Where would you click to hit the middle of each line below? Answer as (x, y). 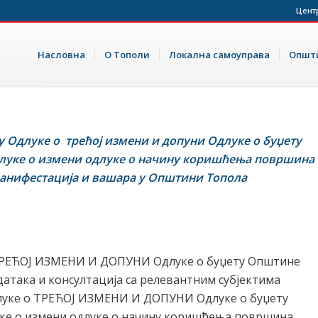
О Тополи (127, 55)
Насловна (61, 55)
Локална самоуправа (219, 55)
